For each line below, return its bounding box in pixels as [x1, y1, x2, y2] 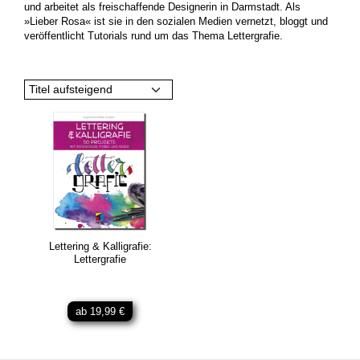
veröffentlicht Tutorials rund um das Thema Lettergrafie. [24, 31, 283, 42]
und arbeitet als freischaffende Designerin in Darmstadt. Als [24, 2, 301, 13]
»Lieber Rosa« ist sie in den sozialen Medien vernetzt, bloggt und [24, 16, 328, 27]
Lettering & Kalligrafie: [48, 240, 152, 252]
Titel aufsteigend [53, 83, 112, 96]
